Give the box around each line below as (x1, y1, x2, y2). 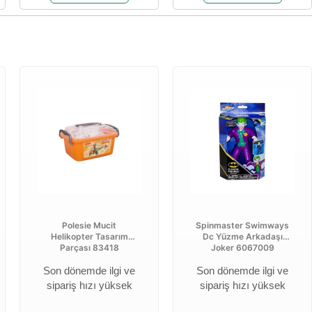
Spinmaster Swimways (196, 220, 289, 231)
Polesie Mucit (62, 220, 116, 231)
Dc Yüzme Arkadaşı (202, 231, 283, 242)
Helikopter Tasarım (50, 231, 128, 242)
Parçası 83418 (59, 242, 119, 253)
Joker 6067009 (210, 242, 274, 253)
